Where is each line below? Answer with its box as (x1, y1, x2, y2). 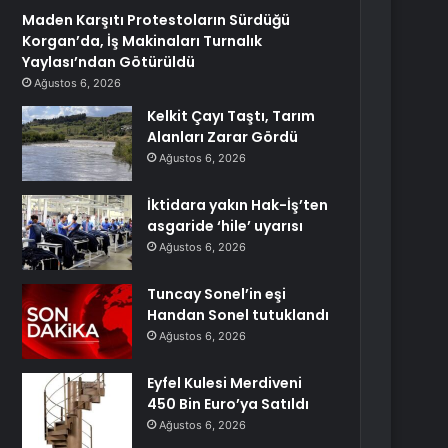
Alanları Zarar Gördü (147, 127, 299, 147)
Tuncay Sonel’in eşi (147, 284, 287, 304)
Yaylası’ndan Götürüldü (22, 52, 196, 72)
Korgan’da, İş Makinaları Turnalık (22, 31, 263, 51)
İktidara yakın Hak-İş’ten (147, 195, 329, 215)
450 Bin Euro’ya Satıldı (147, 394, 310, 414)
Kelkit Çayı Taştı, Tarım (147, 106, 316, 126)
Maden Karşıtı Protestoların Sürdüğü (22, 10, 291, 30)
